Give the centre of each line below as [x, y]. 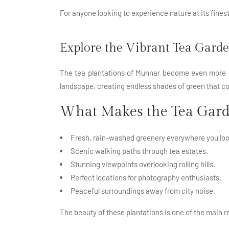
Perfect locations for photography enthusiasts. [146, 177]
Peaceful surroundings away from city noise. [143, 190]
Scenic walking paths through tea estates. [139, 151]
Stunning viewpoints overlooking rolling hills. [143, 164]
